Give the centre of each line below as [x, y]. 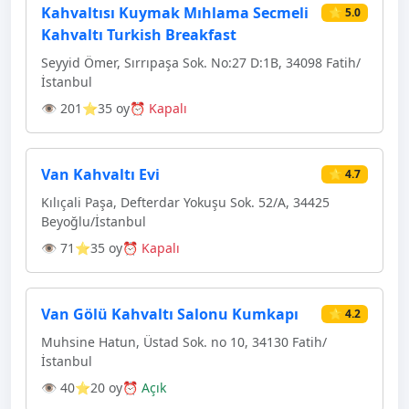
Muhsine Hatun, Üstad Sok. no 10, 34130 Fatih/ [184, 342]
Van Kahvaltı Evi [100, 174]
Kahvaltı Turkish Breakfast [139, 35]
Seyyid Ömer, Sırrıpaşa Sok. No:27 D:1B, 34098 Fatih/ [201, 63]
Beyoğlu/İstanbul [94, 221]
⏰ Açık [144, 388]
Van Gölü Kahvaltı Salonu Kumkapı [170, 314]
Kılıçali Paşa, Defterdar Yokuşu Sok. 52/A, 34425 [185, 202]
